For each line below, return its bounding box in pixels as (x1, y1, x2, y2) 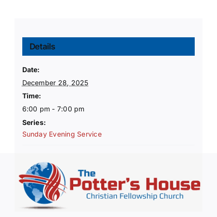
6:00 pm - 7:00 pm (22, 105, 85, 113)
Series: (22, 118, 46, 127)
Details (29, 42, 55, 52)
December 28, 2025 (22, 78, 89, 87)
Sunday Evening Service (22, 130, 102, 139)
